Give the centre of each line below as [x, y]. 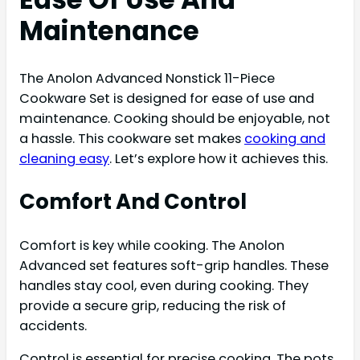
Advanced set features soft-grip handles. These [174, 266]
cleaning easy [64, 159]
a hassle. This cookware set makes [132, 139]
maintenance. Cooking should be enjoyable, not [175, 119]
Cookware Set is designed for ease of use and [167, 99]
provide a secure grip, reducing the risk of [153, 306]
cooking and [285, 139]
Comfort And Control [133, 202]
